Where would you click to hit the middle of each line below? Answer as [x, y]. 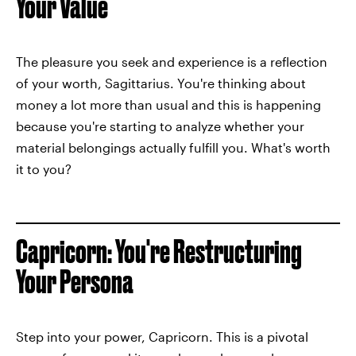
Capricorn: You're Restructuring [159, 252]
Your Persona [75, 282]
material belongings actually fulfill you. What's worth [173, 148]
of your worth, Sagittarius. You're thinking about [161, 83]
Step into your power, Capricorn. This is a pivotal [162, 337]
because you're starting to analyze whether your [160, 126]
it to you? [44, 169]
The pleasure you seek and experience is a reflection [172, 62]
